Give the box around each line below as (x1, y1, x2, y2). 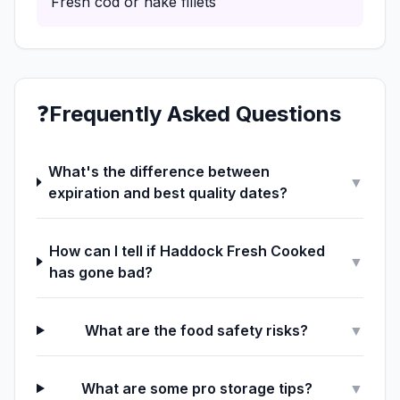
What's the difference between (48, 162, 271, 180)
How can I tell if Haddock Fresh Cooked (49, 242, 326, 260)
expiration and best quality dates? (48, 184, 288, 202)
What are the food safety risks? (85, 321, 309, 339)
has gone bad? (49, 263, 154, 281)
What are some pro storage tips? (80, 379, 312, 397)
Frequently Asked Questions (49, 101, 341, 127)
